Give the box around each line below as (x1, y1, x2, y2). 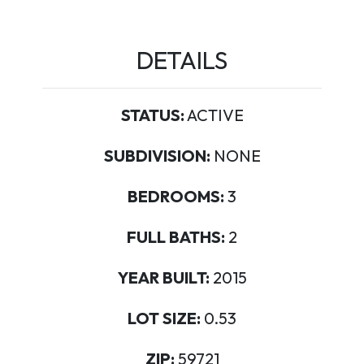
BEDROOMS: (128, 186, 224, 206)
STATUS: (120, 105, 184, 125)
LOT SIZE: (128, 308, 201, 328)
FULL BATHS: (127, 227, 225, 247)
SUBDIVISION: (103, 145, 210, 166)
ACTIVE (184, 105, 244, 125)
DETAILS (136, 45, 227, 76)
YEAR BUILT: (117, 267, 210, 288)
